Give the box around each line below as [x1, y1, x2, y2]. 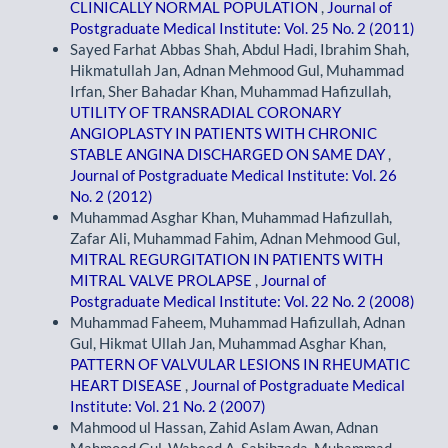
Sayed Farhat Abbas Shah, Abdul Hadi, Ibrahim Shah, [70, 40, 409, 59]
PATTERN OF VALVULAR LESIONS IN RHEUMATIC [70, 355, 410, 374]
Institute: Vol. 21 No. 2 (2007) [70, 397, 266, 416]
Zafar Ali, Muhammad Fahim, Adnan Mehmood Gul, [70, 229, 400, 248]
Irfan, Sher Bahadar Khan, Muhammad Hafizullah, [70, 82, 391, 101]
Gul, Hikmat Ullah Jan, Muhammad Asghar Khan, [70, 334, 386, 353]
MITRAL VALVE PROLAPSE [70, 271, 255, 290]
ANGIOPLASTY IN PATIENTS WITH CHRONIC [70, 124, 377, 143]
